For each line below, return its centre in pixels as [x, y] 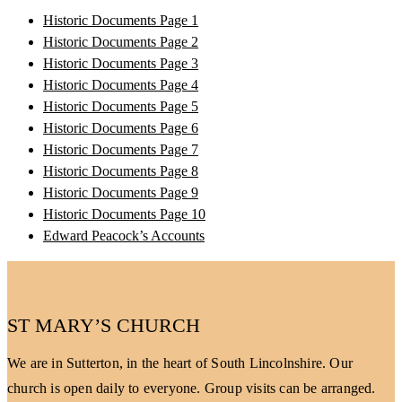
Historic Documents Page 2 [121, 41]
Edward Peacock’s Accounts [124, 235]
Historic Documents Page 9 [121, 192]
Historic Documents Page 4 [121, 84]
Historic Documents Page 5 [121, 106]
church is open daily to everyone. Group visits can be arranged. [192, 388]
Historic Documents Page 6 [121, 127]
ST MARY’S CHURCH [104, 325]
